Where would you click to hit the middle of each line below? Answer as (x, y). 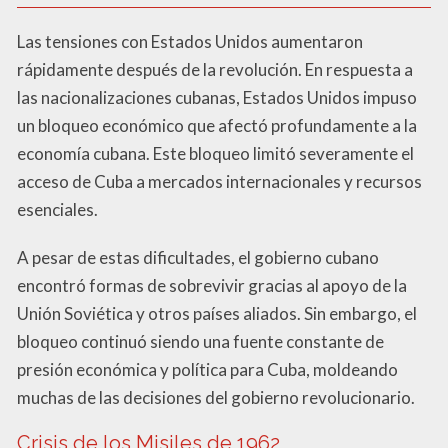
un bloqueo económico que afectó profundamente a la (217, 125)
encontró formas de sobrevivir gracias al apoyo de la (212, 285)
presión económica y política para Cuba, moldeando (207, 369)
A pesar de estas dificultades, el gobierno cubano (198, 257)
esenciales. (57, 209)
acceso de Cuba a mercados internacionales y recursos (219, 181)
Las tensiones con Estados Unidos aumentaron (190, 41)
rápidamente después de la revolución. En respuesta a (215, 69)
